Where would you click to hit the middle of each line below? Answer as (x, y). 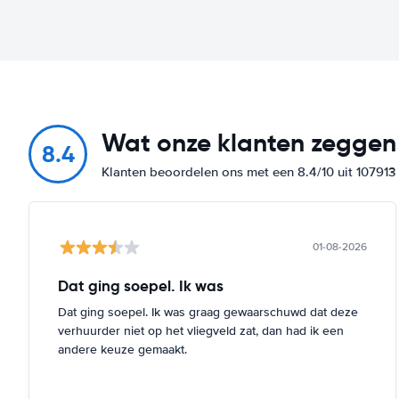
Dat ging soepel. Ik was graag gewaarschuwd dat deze (208, 312)
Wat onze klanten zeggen (249, 142)
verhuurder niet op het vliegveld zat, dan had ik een (201, 330)
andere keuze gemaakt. (122, 349)
